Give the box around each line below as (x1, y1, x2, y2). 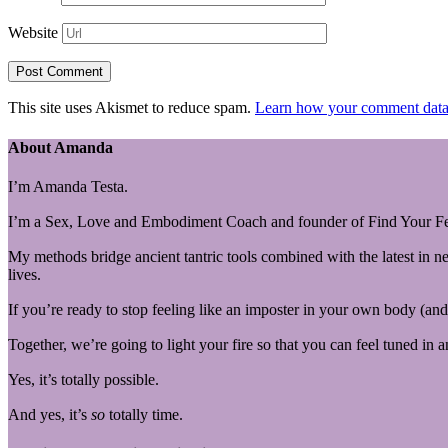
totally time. (105, 405, 183, 423)
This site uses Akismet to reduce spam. (8, 99, 255, 117)
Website (8, 24, 58, 42)
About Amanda (8, 138, 113, 156)
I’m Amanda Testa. (8, 177, 128, 195)
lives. (8, 265, 41, 283)
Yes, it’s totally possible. (8, 370, 159, 388)
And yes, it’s (8, 405, 91, 423)
